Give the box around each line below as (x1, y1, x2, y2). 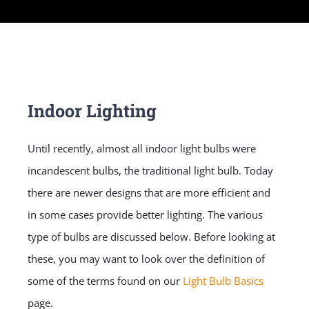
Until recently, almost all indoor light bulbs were (27, 141, 256, 156)
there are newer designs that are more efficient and (27, 186, 270, 200)
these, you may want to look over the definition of (27, 252, 265, 266)
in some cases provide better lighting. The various (27, 208, 263, 222)
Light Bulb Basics (182, 274, 263, 288)
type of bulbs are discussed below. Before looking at (27, 230, 275, 244)
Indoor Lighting (27, 99, 157, 123)
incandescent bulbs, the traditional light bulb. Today (27, 163, 273, 178)
